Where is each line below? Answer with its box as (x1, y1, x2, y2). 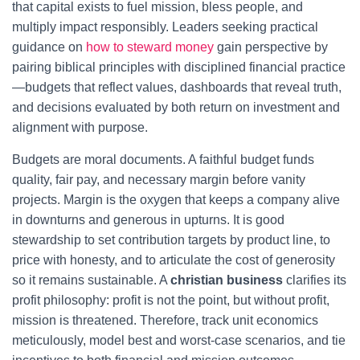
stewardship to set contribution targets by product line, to (12, 233, 330, 247)
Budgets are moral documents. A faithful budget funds (12, 153, 314, 166)
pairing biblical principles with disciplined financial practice (12, 60, 346, 74)
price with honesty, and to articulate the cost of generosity (12, 253, 335, 267)
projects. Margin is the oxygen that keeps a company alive (12, 193, 340, 207)
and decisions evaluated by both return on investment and (12, 100, 340, 114)
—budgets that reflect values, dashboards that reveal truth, (12, 80, 342, 94)
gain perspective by (214, 40, 328, 54)
